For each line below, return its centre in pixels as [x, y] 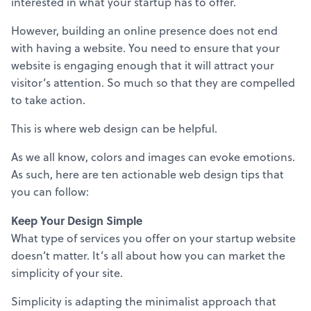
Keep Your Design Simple [77, 220]
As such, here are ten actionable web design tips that [148, 174]
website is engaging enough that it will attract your [143, 65]
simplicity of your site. [67, 272]
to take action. [48, 100]
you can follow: [50, 191]
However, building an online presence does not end [144, 30]
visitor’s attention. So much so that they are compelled [153, 82]
